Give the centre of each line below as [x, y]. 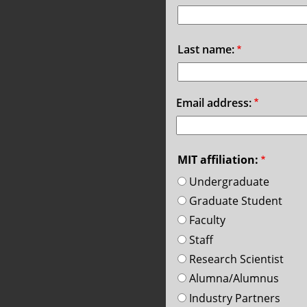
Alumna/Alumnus [234, 279]
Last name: [206, 49]
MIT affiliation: [218, 159]
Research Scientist [236, 259]
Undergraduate [229, 181]
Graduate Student [235, 200]
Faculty [207, 220]
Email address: [213, 102]
